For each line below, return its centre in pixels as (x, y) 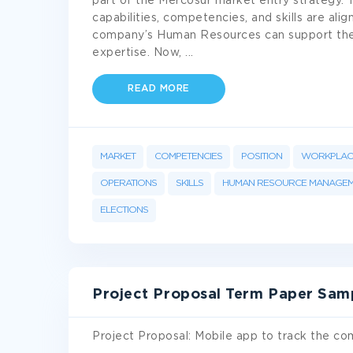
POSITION (262, 156)
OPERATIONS (128, 183)
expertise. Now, (139, 53)
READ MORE (159, 89)
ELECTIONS (124, 210)
